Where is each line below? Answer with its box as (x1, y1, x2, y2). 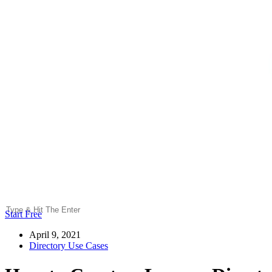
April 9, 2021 (29, 229, 81, 240)
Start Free (5, 208, 42, 219)
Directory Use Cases (29, 240, 108, 251)
